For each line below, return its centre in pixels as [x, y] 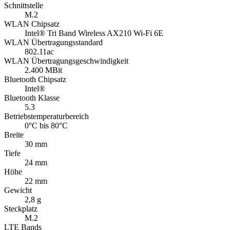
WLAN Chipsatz [32, 24]
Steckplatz [21, 209]
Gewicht [18, 190]
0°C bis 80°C [46, 126]
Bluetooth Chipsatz [35, 80]
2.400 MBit [43, 70]
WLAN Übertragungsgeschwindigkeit [66, 61]
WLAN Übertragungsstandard [53, 43]
